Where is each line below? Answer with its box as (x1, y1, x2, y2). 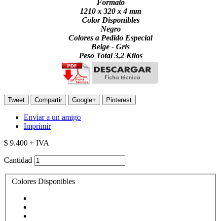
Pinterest (106, 96, 132, 104)
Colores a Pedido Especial (69, 33, 152, 42)
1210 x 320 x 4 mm (80, 6, 141, 15)
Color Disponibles (81, 15, 140, 24)
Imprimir (24, 121, 51, 130)
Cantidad (4, 155, 32, 164)
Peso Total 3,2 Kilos (78, 51, 143, 60)
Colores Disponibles (12, 177, 77, 186)
